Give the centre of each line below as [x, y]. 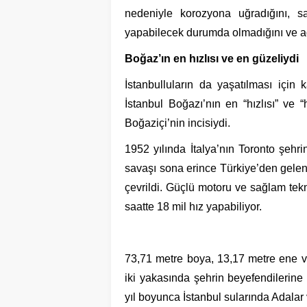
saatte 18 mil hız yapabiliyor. [193, 207]
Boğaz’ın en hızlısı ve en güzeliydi [212, 59]
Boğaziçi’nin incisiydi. [177, 123]
